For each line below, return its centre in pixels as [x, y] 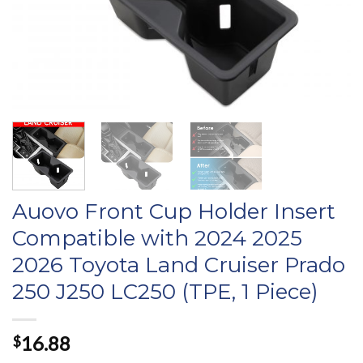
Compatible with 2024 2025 [157, 238]
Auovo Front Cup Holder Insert [174, 211]
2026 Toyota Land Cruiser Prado [179, 265]
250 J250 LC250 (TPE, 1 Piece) [165, 291]
